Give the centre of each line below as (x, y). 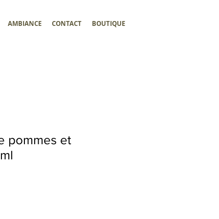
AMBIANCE (24, 23)
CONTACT (66, 23)
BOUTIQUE (108, 23)
